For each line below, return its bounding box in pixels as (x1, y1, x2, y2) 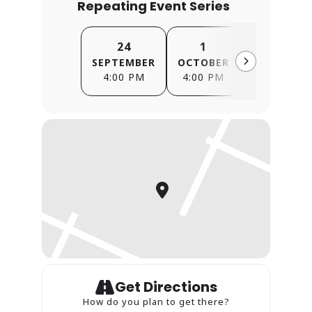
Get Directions (114, 276, 217, 297)
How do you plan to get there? (82, 295, 230, 308)
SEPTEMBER (92, 55, 155, 69)
